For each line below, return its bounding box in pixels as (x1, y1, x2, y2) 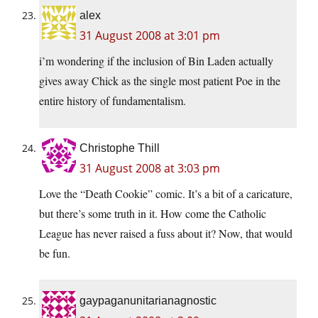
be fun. (39, 246, 70, 261)
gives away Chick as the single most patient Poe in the (39, 73, 280, 89)
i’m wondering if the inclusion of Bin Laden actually (39, 53, 273, 69)
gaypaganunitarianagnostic (79, 295, 216, 307)
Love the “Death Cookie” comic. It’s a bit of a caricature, (39, 186, 292, 202)
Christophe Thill (79, 142, 160, 155)
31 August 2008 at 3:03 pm (79, 160, 220, 177)
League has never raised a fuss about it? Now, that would (39, 226, 292, 241)
